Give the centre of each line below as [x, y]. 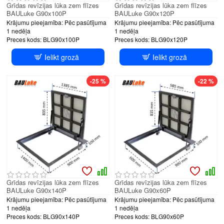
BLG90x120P [169, 39]
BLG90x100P [61, 39]
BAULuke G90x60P [142, 190]
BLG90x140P [61, 216]
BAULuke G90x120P [144, 13]
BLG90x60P [167, 216]
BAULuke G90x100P [36, 13]
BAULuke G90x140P [36, 190]
